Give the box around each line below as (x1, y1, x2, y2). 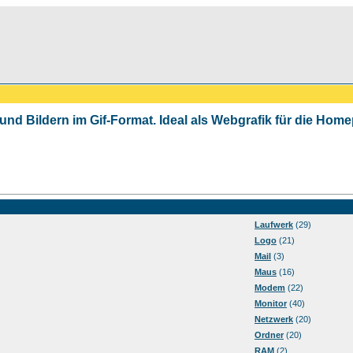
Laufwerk (255, 220, 293, 229)
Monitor (255, 299, 287, 308)
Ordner (255, 330, 284, 340)
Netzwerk (255, 314, 293, 324)
